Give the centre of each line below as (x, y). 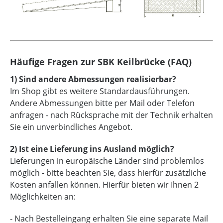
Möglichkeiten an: (43, 196)
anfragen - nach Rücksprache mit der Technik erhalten (111, 115)
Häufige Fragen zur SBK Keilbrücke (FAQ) (101, 61)
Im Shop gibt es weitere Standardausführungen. (100, 91)
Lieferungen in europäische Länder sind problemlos (107, 161)
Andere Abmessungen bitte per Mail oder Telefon (102, 103)
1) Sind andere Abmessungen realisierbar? (93, 79)
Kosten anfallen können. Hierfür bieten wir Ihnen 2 (104, 184)
